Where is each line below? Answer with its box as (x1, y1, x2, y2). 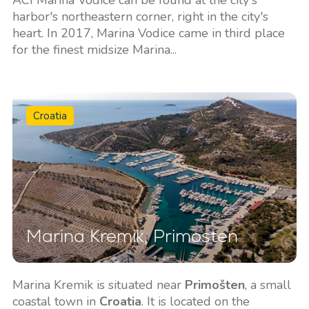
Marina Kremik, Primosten (26, 225, 238, 248)
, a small (244, 277, 291, 294)
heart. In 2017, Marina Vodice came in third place (12, 24, 285, 41)
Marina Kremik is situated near (12, 277, 185, 294)
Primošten (184, 277, 245, 294)
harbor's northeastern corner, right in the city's (12, 8, 268, 25)
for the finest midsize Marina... (12, 41, 177, 58)
